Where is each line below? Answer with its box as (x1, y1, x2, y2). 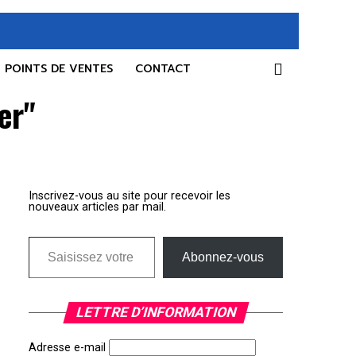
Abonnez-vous (182, 250, 264, 264)
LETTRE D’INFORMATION (73, 304, 238, 320)
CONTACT (135, 60, 191, 77)
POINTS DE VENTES (5, 60, 113, 77)
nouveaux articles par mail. (29, 200, 166, 214)
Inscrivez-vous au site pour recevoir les (29, 189, 230, 203)
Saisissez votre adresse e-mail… (28, 229, 56, 242)
